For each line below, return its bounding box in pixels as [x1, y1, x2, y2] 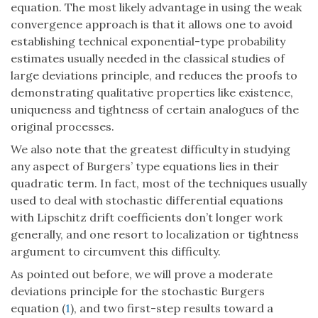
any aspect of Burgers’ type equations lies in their [11, 158, 279, 173]
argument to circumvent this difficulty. [11, 243, 221, 258]
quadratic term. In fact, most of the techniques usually [11, 175, 307, 190]
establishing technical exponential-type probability [11, 33, 285, 48]
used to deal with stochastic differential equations [11, 192, 283, 207]
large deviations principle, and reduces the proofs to [11, 67, 297, 82]
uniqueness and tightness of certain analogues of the [11, 102, 299, 116]
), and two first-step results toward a [70, 300, 273, 315]
